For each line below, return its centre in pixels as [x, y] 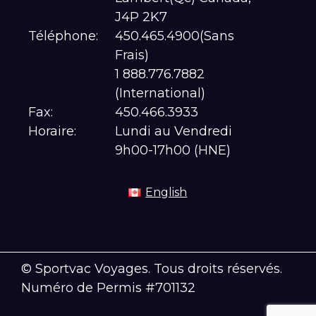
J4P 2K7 [141, 17]
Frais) [132, 55]
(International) [160, 93]
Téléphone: [63, 36]
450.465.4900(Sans [174, 36]
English [166, 193]
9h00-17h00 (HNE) [172, 150]
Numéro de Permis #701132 [108, 288]
